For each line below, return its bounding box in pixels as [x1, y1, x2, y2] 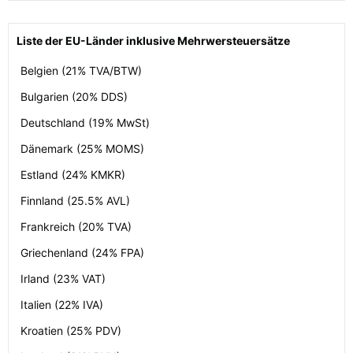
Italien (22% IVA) [20, 298, 103, 312]
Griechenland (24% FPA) [20, 246, 144, 260]
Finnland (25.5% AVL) [20, 194, 130, 208]
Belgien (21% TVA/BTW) [20, 64, 142, 78]
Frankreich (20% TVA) [20, 220, 132, 234]
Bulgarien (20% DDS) [20, 90, 128, 104]
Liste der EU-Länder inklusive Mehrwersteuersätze [17, 34, 290, 48]
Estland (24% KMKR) [20, 168, 125, 182]
